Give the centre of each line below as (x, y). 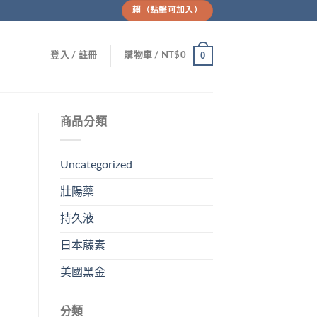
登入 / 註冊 (74, 55)
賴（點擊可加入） (167, 11)
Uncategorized (96, 165)
